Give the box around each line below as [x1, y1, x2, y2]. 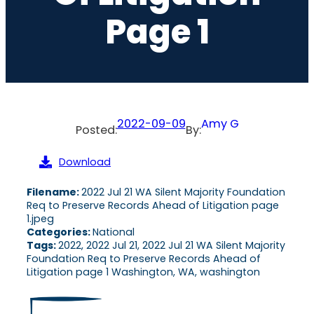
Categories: [27, 224, 93, 239]
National [93, 224, 135, 239]
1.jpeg [27, 211, 54, 226]
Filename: [27, 184, 81, 199]
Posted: [75, 121, 117, 138]
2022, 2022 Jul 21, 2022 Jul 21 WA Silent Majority [58, 238, 285, 252]
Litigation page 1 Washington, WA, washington [27, 264, 260, 279]
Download [59, 154, 111, 169]
